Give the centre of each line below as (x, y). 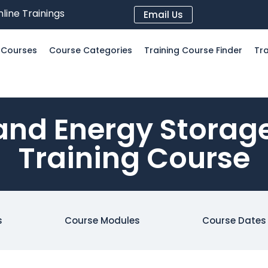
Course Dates (234, 220)
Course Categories (91, 50)
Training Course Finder (193, 50)
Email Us (163, 15)
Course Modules (103, 220)
